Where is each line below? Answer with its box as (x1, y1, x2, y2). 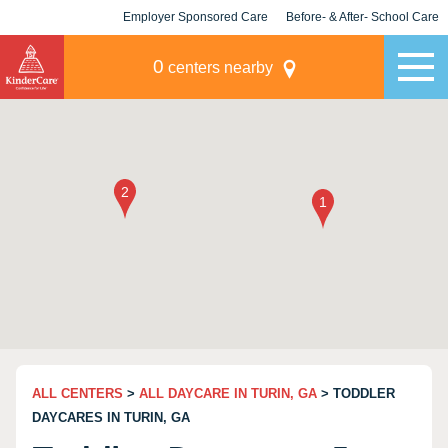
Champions (330, 45, 395, 59)
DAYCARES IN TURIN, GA (32, 410, 190, 425)
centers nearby (163, 59, 273, 76)
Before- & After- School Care (286, 10, 439, 24)
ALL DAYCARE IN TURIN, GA (139, 386, 317, 401)
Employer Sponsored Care (123, 10, 268, 24)
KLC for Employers (141, 45, 250, 59)
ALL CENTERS (32, 386, 123, 401)
